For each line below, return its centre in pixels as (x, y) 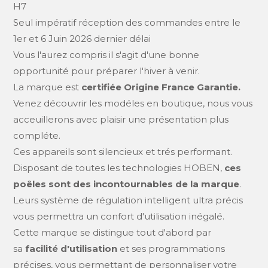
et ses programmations (171, 248)
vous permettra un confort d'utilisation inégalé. (120, 216)
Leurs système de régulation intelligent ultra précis (128, 200)
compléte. (37, 135)
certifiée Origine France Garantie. (161, 87)
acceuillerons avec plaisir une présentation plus (121, 119)
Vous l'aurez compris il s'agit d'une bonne (106, 54)
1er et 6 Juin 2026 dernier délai (82, 38)
